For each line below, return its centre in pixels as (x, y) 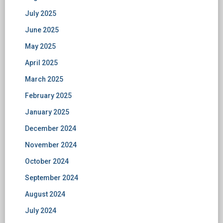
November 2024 (51, 145)
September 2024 (52, 177)
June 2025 (42, 30)
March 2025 (44, 79)
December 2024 (51, 128)
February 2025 (48, 95)
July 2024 (41, 210)
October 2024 (47, 161)
